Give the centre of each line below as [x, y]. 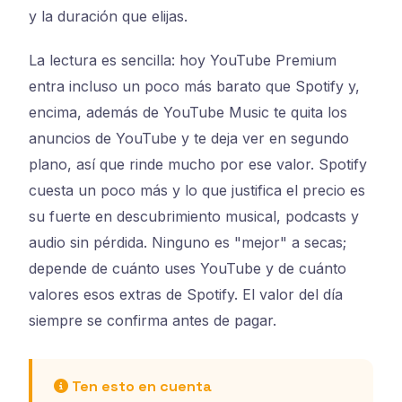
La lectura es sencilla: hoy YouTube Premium [183, 60]
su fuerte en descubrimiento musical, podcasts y [194, 216]
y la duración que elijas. [108, 17]
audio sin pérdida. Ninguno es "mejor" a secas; [188, 242]
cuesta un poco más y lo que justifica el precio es [197, 190]
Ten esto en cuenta [140, 386]
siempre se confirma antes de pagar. [153, 320]
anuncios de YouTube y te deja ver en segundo [189, 138]
